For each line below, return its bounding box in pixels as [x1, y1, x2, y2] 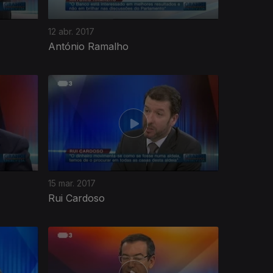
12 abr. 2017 [48, 26, 94, 37]
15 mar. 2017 [48, 177, 96, 188]
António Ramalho [48, 40, 129, 52]
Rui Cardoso [48, 191, 105, 204]
